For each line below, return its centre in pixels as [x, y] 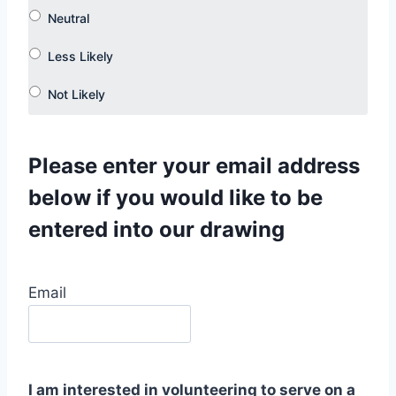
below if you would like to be [175, 198]
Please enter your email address [194, 166]
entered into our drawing [156, 230]
